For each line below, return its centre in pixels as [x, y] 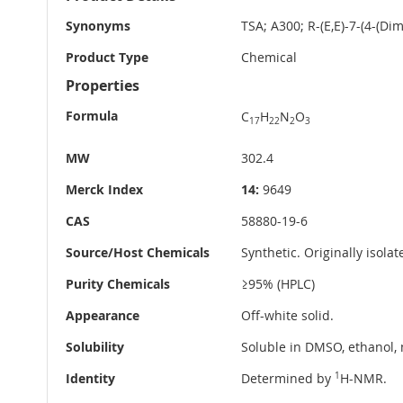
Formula [92, 116]
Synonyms [98, 26]
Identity [90, 379]
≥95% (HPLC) [278, 284]
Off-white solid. [287, 316]
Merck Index [104, 190]
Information [100, 12]
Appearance [103, 316]
